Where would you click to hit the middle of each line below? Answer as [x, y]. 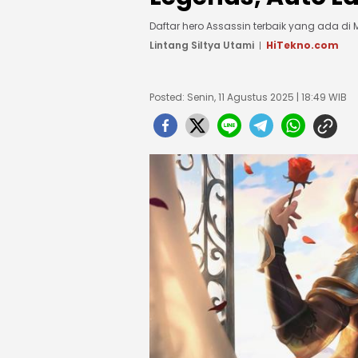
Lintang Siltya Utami [202, 45]
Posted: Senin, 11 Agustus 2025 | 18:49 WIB [248, 97]
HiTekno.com [302, 45]
